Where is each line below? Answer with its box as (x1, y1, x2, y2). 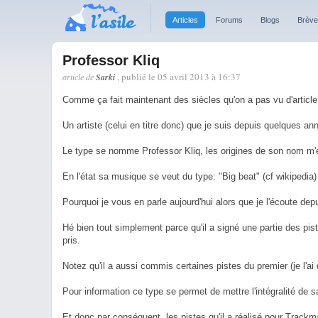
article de (62, 71, 96, 82)
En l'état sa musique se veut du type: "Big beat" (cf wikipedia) (62, 171, 317, 182)
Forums (216, 16, 243, 24)
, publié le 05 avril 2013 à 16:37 (117, 70, 241, 83)
